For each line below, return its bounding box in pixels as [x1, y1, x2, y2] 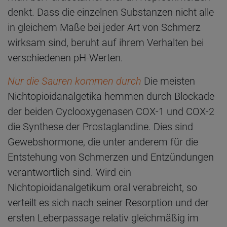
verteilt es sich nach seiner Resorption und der [8, 196, 209, 209]
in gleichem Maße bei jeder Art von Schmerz [8, 21, 201, 33]
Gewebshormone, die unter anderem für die [8, 135, 198, 148]
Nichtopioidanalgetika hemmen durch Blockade [8, 90, 214, 102]
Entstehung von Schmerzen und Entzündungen [8, 150, 214, 163]
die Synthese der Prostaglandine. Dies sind [8, 120, 193, 133]
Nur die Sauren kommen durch [8, 74, 144, 87]
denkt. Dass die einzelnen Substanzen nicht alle [8, 6, 214, 18]
